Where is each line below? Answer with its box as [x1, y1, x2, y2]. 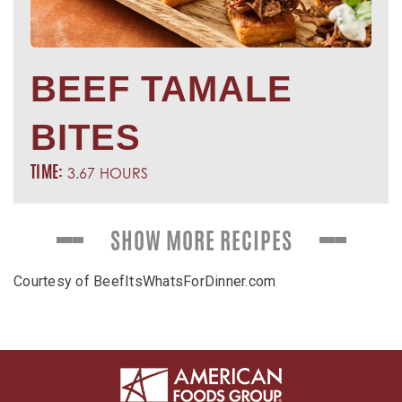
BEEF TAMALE [31, 68, 293, 109]
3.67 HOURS [63, 163, 148, 182]
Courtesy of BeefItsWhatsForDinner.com [13, 272, 276, 290]
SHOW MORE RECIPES [109, 232, 293, 255]
